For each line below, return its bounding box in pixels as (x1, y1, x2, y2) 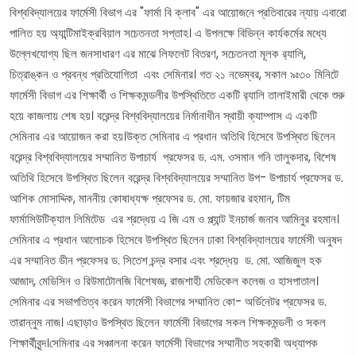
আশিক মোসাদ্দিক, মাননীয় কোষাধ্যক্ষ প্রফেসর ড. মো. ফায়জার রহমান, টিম (10, 190, 290, 207)
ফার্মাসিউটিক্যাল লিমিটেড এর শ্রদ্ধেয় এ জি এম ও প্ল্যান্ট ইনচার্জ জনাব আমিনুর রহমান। (10, 211, 339, 227)
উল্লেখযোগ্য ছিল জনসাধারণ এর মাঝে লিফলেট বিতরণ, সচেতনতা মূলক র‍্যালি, (10, 45, 306, 62)
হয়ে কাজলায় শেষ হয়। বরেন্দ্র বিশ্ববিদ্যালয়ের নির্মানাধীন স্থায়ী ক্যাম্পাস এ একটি (10, 107, 317, 124)
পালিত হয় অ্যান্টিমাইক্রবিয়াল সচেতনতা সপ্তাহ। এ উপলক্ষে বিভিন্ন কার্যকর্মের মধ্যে (10, 25, 327, 41)
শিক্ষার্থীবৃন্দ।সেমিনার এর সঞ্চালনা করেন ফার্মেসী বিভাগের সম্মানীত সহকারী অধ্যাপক (10, 335, 318, 351)
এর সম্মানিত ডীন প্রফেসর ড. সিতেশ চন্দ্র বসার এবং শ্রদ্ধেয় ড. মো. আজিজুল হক (10, 252, 322, 269)
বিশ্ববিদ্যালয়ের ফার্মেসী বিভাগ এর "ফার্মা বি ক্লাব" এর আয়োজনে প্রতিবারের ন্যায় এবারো (10, 4, 346, 21)
